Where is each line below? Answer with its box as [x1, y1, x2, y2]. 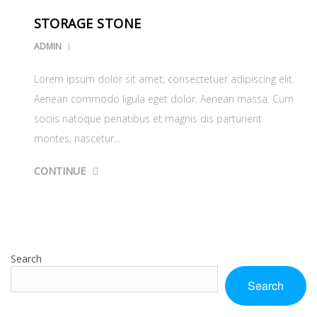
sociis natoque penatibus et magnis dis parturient [33, 112, 262, 126]
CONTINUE [33, 164, 86, 178]
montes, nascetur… [33, 132, 121, 146]
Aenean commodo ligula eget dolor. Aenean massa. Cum [33, 92, 294, 106]
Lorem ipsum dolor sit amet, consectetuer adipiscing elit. [33, 72, 294, 86]
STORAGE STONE [33, 15, 142, 33]
